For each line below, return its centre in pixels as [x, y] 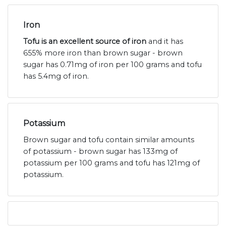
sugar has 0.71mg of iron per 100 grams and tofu [112, 64]
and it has [165, 41]
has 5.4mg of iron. [56, 76]
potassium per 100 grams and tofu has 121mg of [111, 163]
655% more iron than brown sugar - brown [103, 53]
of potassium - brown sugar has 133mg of [100, 151]
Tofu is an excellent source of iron [85, 41]
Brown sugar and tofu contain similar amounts [109, 139]
